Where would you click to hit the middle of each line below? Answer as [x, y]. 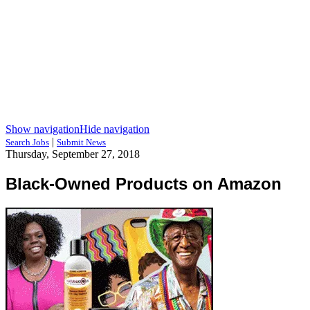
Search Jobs [27, 142]
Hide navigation [115, 129]
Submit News [81, 142]
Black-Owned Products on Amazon [144, 183]
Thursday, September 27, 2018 [73, 154]
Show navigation [43, 129]
